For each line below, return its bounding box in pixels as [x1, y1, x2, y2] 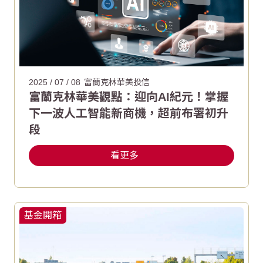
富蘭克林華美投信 [84, 77, 150, 87]
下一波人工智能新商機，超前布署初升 [29, 107, 228, 120]
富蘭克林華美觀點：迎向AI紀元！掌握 [29, 90, 228, 104]
